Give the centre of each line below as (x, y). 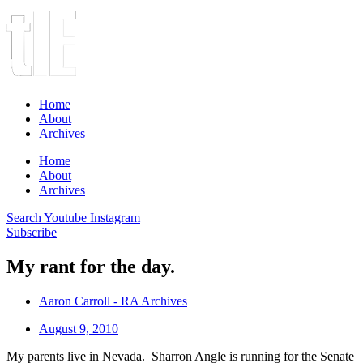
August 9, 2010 (79, 328)
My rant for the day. (91, 266)
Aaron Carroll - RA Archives (113, 301)
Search (24, 218)
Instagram (115, 218)
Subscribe (32, 232)
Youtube (65, 218)
